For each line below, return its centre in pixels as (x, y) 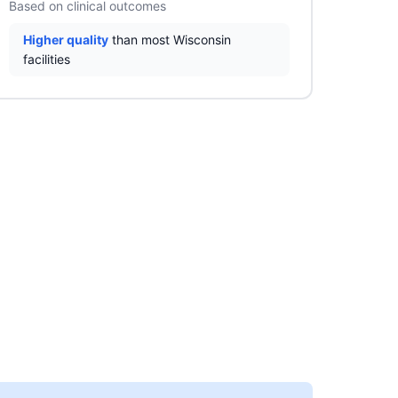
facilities (47, 59)
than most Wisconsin (170, 40)
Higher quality (66, 40)
